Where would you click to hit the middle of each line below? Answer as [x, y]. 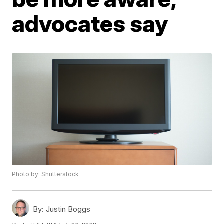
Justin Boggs [67, 209]
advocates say [90, 23]
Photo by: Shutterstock [46, 174]
